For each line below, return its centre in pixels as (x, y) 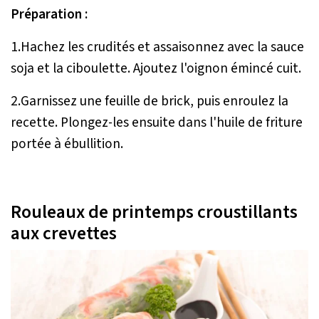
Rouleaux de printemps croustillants (154, 213)
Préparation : (49, 15)
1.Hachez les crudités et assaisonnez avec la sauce (157, 47)
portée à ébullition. (67, 144)
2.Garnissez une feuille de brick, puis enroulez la (150, 101)
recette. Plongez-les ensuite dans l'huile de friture (157, 123)
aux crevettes (64, 234)
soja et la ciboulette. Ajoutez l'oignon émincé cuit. (156, 69)
